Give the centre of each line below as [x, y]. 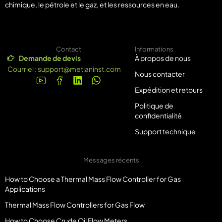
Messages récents [111, 160]
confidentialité [158, 116]
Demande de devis [50, 58]
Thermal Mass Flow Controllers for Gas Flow [75, 205]
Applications [25, 189]
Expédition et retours [168, 90]
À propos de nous [163, 58]
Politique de [154, 106]
